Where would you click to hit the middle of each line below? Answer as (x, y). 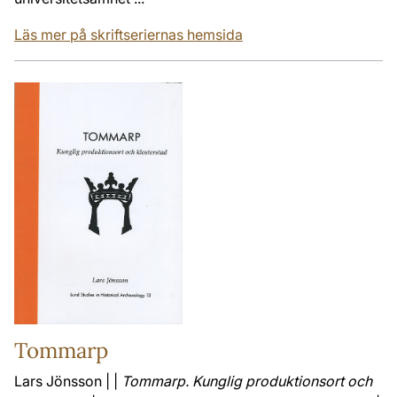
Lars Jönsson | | (68, 381)
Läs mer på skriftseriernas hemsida (128, 35)
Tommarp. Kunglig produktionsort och (247, 381)
